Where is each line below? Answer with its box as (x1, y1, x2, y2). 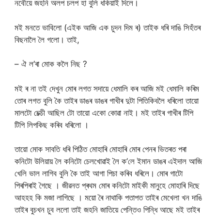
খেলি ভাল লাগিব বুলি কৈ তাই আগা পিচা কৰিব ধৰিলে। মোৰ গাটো (15, 169, 183, 179)
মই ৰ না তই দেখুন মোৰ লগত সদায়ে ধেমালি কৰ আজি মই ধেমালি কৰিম (15, 83, 199, 93)
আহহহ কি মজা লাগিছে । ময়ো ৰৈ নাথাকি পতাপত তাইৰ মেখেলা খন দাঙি (15, 193, 202, 203)
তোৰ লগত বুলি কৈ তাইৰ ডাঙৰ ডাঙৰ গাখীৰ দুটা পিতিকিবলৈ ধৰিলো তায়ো (15, 95, 199, 106)
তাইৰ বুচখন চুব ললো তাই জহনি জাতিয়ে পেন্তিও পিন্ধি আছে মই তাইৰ (15, 205, 200, 215)
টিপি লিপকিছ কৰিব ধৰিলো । (15, 120, 89, 130)
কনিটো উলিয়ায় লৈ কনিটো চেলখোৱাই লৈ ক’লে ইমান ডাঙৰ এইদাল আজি (15, 156, 202, 167)
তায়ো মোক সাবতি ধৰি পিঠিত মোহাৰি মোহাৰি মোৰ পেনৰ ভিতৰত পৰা (15, 144, 186, 155)
